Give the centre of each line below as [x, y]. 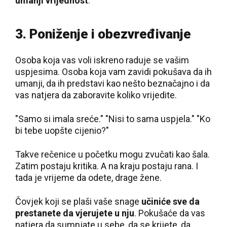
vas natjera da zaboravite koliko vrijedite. [96, 95]
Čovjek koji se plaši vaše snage [78, 201]
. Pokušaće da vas [170, 213]
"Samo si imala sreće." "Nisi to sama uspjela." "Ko [113, 119]
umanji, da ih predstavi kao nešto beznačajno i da [112, 83]
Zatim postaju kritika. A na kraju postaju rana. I [107, 166]
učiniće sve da [171, 201]
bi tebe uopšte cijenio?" [62, 130]
